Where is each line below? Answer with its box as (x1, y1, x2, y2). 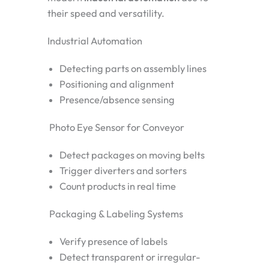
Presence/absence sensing (59, 93, 175, 106)
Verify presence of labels (59, 235, 168, 247)
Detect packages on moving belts (59, 148, 205, 161)
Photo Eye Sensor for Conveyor (47, 121, 184, 133)
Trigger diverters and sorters (59, 164, 187, 177)
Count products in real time (59, 180, 176, 192)
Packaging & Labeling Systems (47, 207, 183, 220)
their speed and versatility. (47, 7, 165, 20)
